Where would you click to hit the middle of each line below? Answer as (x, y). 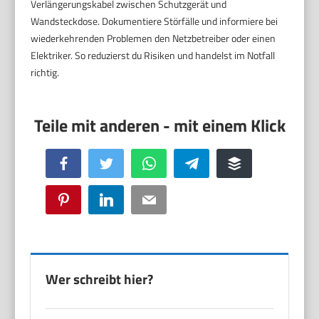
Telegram (214, 162)
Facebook (87, 162)
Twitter (125, 162)
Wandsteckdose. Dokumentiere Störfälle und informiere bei (155, 21)
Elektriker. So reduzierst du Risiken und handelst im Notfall (153, 55)
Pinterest (86, 199)
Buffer (252, 162)
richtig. (45, 72)
